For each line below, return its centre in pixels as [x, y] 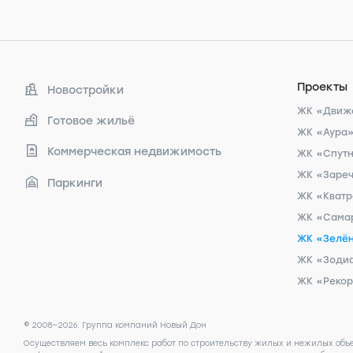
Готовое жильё [91, 121]
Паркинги [75, 183]
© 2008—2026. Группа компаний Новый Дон [115, 325]
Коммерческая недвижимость [134, 152]
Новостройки [85, 91]
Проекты [323, 87]
